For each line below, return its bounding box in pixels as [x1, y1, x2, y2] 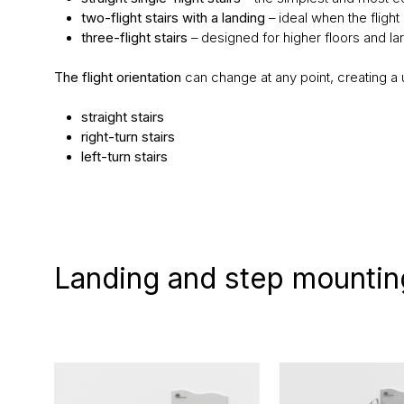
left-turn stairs [80, 149, 168, 166]
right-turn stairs [80, 129, 175, 146]
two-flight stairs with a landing [80, 10, 265, 27]
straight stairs [80, 109, 164, 126]
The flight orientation [53, 69, 185, 87]
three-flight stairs [80, 30, 191, 47]
